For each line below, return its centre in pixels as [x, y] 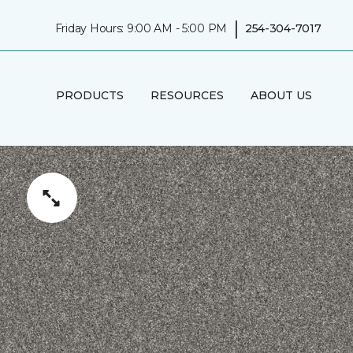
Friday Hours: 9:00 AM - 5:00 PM [141, 28]
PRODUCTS [89, 95]
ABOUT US [281, 95]
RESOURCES [187, 95]
